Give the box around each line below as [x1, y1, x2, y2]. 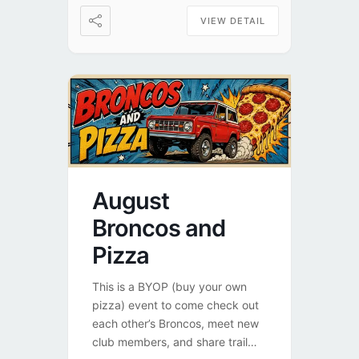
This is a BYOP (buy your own [92, 279, 247, 293]
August [92, 186, 169, 215]
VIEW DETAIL [200, 15, 265, 27]
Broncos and [92, 213, 225, 242]
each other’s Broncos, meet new [92, 316, 259, 330]
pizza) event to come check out [92, 297, 259, 312]
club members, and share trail [92, 334, 248, 349]
